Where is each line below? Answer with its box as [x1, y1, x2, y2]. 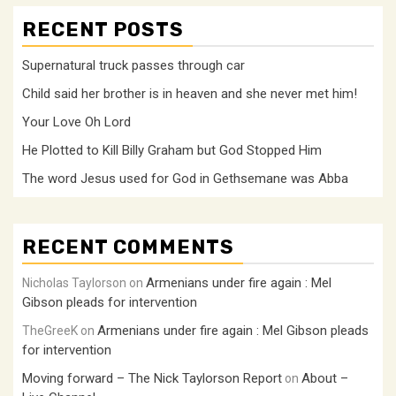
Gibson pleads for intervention [22, 293, 197, 310]
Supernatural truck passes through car [22, 57, 245, 73]
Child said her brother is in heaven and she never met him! [22, 85, 357, 102]
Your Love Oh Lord [22, 113, 131, 130]
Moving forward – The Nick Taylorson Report [22, 369, 282, 386]
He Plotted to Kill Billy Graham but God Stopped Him [22, 141, 322, 158]
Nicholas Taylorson [22, 275, 126, 290]
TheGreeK [22, 323, 78, 338]
